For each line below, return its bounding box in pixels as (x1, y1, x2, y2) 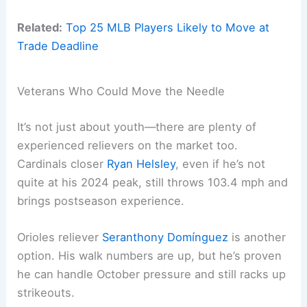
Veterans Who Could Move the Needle (17, 84, 225, 99)
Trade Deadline (17, 38, 99, 53)
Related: (17, 20, 63, 34)
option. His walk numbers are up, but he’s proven (17, 249, 282, 263)
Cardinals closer (17, 156, 108, 171)
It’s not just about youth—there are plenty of (17, 119, 257, 134)
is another (228, 230, 286, 245)
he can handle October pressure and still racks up (17, 267, 286, 282)
